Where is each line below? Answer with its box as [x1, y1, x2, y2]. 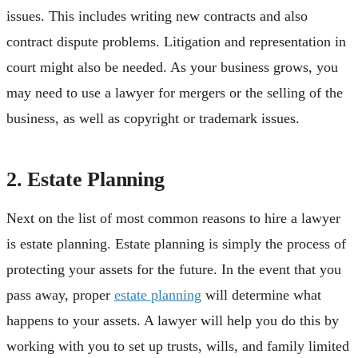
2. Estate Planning [6, 166, 165, 191]
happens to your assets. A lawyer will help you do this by [6, 312, 339, 328]
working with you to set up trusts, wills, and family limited [6, 337, 349, 354]
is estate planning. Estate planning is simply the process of [6, 235, 346, 252]
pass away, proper [6, 286, 114, 303]
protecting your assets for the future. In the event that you [6, 261, 341, 277]
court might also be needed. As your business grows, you [6, 58, 338, 75]
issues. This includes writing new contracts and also [6, 7, 308, 24]
